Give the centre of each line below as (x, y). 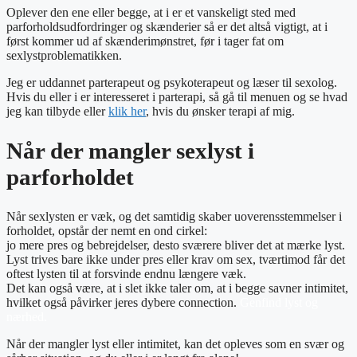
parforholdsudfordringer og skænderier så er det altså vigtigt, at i (167, 26)
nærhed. (27, 316)
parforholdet (70, 177)
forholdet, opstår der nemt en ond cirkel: (107, 230)
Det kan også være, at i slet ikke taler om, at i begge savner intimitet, (177, 288)
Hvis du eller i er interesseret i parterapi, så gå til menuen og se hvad (177, 96)
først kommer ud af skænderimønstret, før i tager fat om (145, 41)
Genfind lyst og (279, 302)
